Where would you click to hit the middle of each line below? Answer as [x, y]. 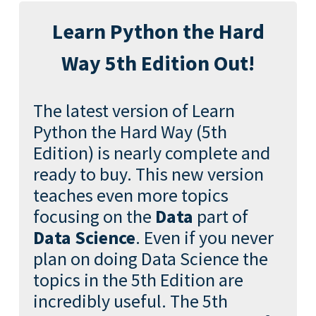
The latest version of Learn [134, 110]
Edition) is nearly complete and [151, 153]
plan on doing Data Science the [150, 259]
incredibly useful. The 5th [130, 301]
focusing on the [94, 216]
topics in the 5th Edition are [138, 280]
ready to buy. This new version [148, 174]
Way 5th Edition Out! [158, 63]
